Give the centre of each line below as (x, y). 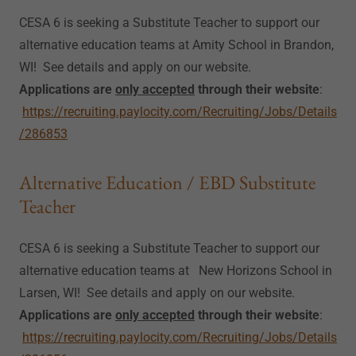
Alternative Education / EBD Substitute (167, 182)
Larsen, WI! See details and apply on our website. (159, 293)
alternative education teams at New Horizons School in (176, 271)
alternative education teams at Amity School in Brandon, (176, 45)
